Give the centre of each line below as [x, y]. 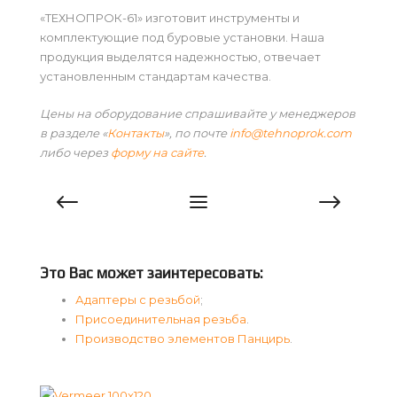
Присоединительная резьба [161, 319]
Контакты [136, 133]
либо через [75, 153]
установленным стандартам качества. [156, 77]
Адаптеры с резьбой [138, 300]
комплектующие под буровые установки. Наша [182, 38]
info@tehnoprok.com [291, 133]
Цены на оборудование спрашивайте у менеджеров [198, 114]
